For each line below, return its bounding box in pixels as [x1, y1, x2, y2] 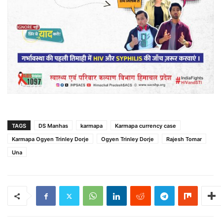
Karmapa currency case [115, 122, 176, 130]
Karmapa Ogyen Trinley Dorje [12, 136, 89, 143]
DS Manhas [38, 122, 68, 130]
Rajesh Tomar [166, 136, 202, 143]
